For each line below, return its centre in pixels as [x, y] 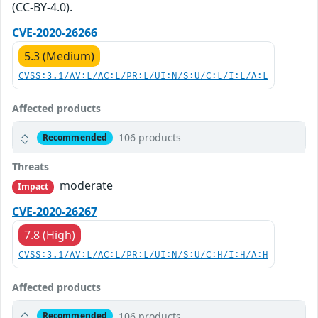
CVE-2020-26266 [55, 33]
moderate [85, 186]
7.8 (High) [50, 235]
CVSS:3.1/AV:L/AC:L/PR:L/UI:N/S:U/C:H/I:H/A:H [143, 255]
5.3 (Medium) [59, 56]
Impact [33, 187]
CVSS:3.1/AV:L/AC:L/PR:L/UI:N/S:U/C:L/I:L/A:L [143, 77]
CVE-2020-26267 [55, 211]
